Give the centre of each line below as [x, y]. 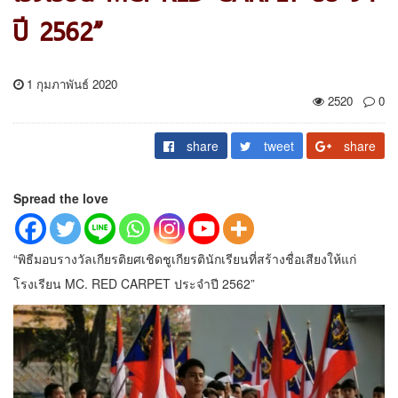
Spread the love [61, 198]
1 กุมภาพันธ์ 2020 [70, 84]
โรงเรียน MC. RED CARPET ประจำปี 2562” [134, 283]
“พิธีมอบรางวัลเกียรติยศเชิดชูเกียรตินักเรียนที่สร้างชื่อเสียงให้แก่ [185, 258]
